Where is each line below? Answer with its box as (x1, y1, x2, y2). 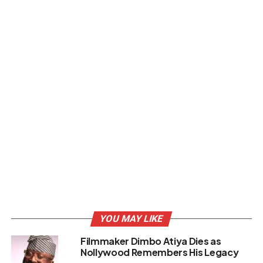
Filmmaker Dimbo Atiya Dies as (80, 234, 221, 247)
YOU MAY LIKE (99, 213, 165, 224)
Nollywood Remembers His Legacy (80, 245, 239, 258)
